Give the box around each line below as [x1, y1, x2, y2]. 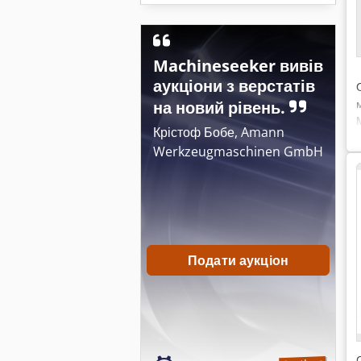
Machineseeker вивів [153, 55, 323, 77]
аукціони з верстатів [153, 75, 315, 97]
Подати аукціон [187, 251, 289, 269]
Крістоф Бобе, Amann [153, 123, 284, 141]
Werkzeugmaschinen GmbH [153, 143, 323, 160]
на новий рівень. [153, 97, 289, 118]
